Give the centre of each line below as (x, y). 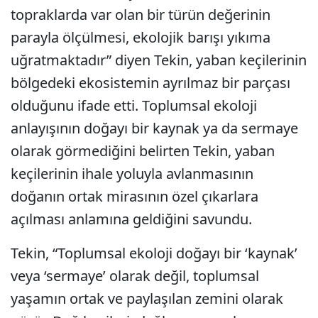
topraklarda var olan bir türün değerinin (141, 15)
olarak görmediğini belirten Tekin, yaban (143, 151)
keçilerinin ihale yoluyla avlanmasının (132, 174)
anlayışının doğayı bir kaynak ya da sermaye (154, 128)
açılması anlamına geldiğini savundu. (131, 219)
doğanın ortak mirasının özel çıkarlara (135, 197)
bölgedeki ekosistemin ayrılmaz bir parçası (150, 83)
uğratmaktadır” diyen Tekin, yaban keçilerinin (159, 60)
